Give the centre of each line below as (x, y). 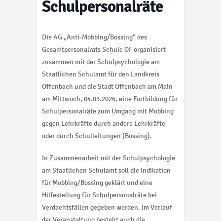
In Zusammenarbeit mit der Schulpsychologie (109, 158)
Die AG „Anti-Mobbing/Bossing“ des (94, 37)
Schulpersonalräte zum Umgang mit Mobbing (108, 111)
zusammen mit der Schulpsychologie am (101, 62)
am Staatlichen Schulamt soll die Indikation (106, 171)
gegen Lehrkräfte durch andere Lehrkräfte (104, 124)
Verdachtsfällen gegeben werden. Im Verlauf (107, 208)
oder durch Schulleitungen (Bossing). (97, 136)
